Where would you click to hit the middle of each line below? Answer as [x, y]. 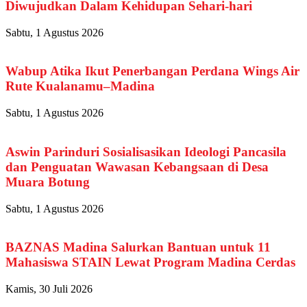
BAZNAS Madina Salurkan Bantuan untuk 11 [138, 247]
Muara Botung [48, 182]
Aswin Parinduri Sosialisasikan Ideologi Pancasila [146, 151]
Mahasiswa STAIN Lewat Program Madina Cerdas [150, 262]
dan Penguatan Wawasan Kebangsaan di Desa [137, 167]
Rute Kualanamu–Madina [80, 86]
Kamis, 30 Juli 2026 [49, 288]
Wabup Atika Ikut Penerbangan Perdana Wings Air [152, 71]
